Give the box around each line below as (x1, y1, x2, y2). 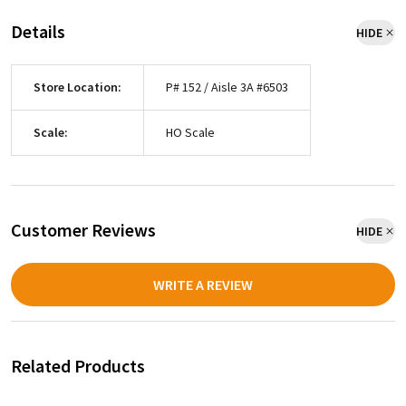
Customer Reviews (11, 218, 156, 242)
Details (11, 20, 65, 43)
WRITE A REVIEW (153, 275, 253, 295)
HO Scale (166, 124, 215, 141)
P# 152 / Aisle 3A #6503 (166, 79, 288, 96)
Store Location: (34, 79, 121, 96)
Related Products (11, 354, 145, 378)
